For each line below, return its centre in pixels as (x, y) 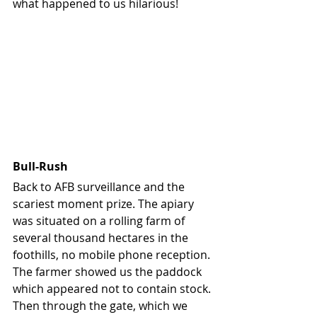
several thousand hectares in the (102, 237)
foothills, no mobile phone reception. (113, 254)
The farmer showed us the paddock (109, 271)
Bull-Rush (40, 166)
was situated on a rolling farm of (100, 220)
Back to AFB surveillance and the (100, 186)
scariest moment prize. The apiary (105, 203)
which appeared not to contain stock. (113, 288)
